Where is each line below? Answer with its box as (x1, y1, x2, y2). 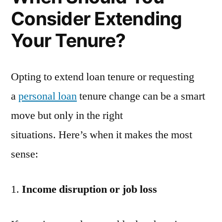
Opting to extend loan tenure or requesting (11, 70, 194, 84)
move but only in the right (11, 109, 123, 123)
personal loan (18, 89, 77, 104)
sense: (11, 147, 41, 162)
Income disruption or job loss (22, 182, 157, 197)
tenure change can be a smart (77, 89, 205, 104)
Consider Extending (11, 7, 182, 30)
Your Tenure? (11, 29, 130, 52)
